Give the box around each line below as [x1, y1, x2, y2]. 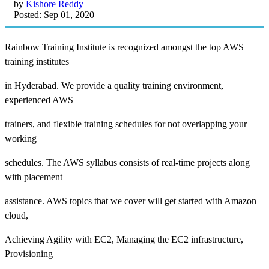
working [5, 133, 37, 144]
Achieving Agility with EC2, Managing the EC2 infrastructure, [5, 234, 243, 244]
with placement [5, 171, 62, 182]
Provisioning [5, 248, 53, 259]
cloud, [5, 210, 28, 220]
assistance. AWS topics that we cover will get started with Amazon [5, 195, 256, 206]
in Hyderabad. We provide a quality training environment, [5, 80, 223, 91]
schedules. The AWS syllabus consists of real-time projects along [5, 157, 250, 168]
